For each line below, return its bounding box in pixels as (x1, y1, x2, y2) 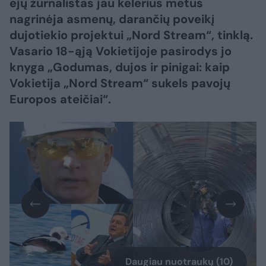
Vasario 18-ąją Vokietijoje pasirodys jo (9, 43, 232, 59)
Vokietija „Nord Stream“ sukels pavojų (9, 75, 230, 91)
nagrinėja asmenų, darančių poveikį (9, 11, 214, 27)
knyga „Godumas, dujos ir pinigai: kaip (9, 59, 230, 75)
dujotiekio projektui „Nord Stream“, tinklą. (9, 27, 253, 43)
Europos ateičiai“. (9, 91, 111, 107)
